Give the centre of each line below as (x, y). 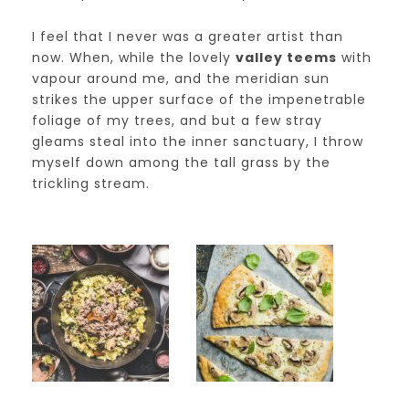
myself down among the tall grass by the (181, 163)
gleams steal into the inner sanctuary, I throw (198, 142)
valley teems (286, 58)
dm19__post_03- (293, 334)
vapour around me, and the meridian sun (181, 79)
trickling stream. (91, 184)
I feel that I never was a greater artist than (188, 37)
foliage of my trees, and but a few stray (177, 121)
